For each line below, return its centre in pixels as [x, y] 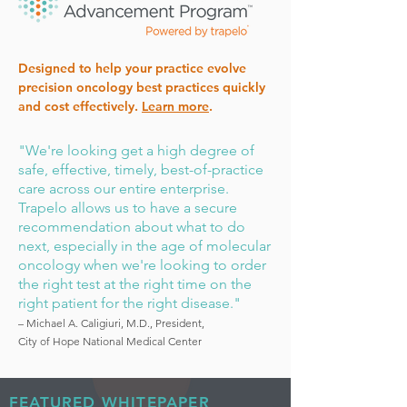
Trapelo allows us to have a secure [128, 208]
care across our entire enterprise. [124, 189]
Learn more [175, 106]
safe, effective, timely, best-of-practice [141, 169]
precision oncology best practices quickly [142, 87]
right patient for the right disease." [129, 303]
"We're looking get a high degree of [136, 150]
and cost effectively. [80, 106]
